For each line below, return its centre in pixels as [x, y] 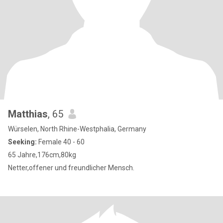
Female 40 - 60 [61, 142]
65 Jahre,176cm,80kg [42, 155]
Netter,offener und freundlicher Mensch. [71, 168]
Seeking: [22, 142]
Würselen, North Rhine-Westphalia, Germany [77, 129]
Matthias [28, 114]
